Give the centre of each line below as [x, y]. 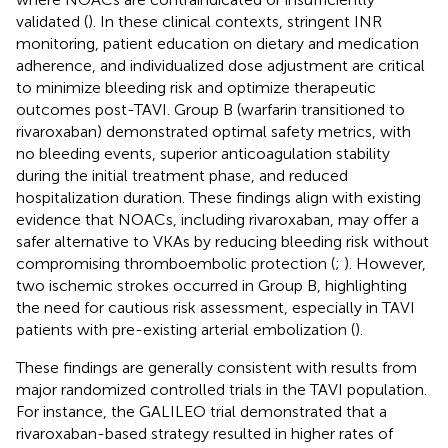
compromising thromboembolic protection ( [175, 264]
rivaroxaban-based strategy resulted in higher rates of [204, 434]
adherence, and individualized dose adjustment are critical [220, 66]
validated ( [52, 22]
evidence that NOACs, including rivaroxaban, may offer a [217, 220]
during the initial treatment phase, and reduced [182, 176]
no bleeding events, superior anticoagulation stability [203, 154]
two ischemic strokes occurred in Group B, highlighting [211, 286]
